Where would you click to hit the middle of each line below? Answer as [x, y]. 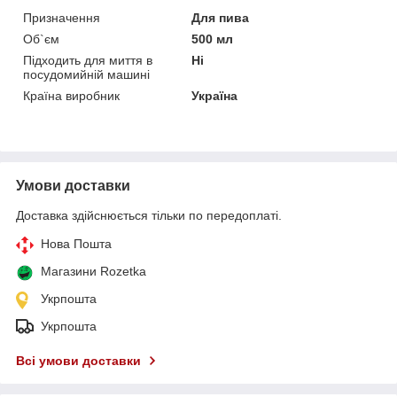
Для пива [221, 17]
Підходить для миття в [88, 60]
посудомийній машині [86, 74]
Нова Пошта [76, 243]
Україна [215, 95]
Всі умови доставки [78, 360]
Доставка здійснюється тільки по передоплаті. [149, 215]
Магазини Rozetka [93, 271]
